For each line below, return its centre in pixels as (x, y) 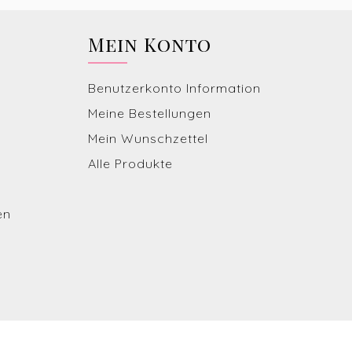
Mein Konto (150, 44)
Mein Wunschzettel (148, 138)
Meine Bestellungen (150, 113)
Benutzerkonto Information (174, 88)
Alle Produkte (130, 163)
